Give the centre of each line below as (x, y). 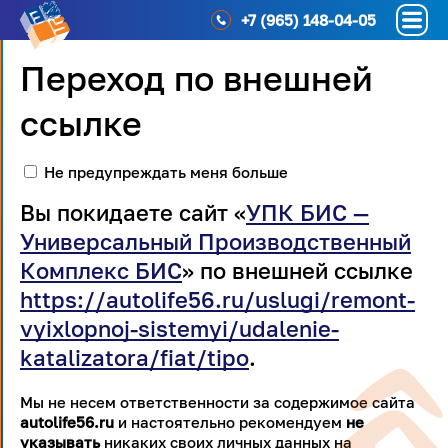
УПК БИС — (307, 212)
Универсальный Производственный (215, 241)
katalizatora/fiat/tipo (134, 357)
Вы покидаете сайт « (133, 212)
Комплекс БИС (101, 270)
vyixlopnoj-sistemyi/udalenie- (179, 328)
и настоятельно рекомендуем (230, 422)
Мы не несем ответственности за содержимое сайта (217, 402)
